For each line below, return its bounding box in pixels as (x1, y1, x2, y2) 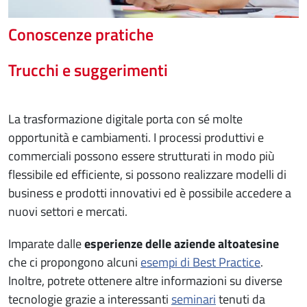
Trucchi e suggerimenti (8, 58, 168, 83)
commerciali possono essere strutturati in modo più (8, 147, 275, 166)
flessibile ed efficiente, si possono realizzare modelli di (8, 165, 286, 184)
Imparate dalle (8, 234, 84, 254)
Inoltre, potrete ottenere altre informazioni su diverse (8, 271, 282, 291)
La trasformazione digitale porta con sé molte (8, 110, 243, 129)
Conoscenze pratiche (8, 22, 153, 47)
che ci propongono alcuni (8, 253, 140, 272)
